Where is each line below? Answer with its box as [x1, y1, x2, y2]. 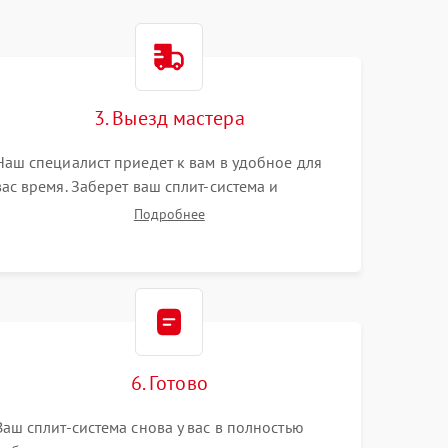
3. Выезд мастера [94, 105, 245, 131]
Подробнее [133, 205, 205, 223]
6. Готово [130, 370, 208, 396]
